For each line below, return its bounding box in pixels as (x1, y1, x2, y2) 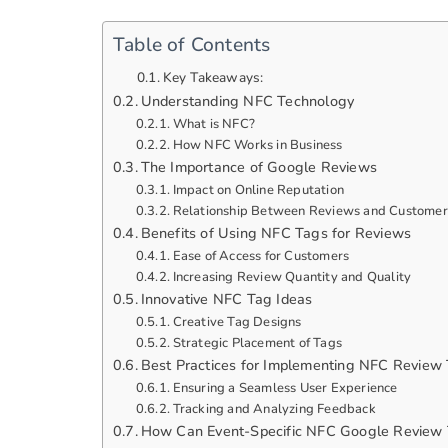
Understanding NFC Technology (140, 91, 355, 112)
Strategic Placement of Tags (172, 334, 342, 353)
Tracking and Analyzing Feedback (172, 400, 376, 419)
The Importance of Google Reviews (140, 157, 378, 178)
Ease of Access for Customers (172, 247, 350, 266)
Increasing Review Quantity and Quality (172, 268, 412, 287)
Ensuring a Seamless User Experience (172, 379, 398, 398)
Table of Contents (113, 32, 271, 59)
